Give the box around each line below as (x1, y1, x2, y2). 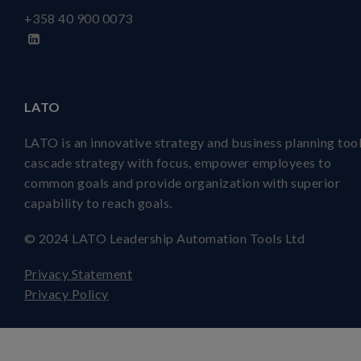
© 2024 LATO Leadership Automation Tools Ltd (24, 230, 305, 247)
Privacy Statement (24, 266, 133, 282)
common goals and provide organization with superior (24, 175, 341, 191)
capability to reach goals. (24, 195, 176, 211)
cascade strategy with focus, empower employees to (24, 155, 332, 171)
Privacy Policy (24, 286, 109, 302)
